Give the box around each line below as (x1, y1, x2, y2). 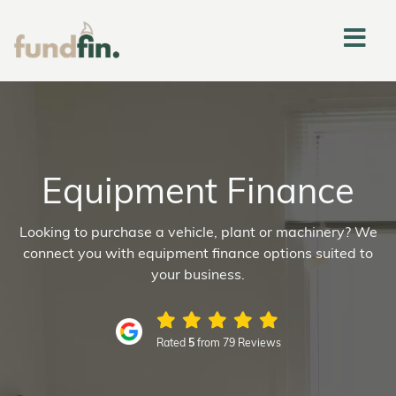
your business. (151, 269, 245, 283)
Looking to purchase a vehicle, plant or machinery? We (19, 226, 377, 240)
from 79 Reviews (194, 339, 281, 349)
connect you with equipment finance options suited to (23, 247, 373, 262)
